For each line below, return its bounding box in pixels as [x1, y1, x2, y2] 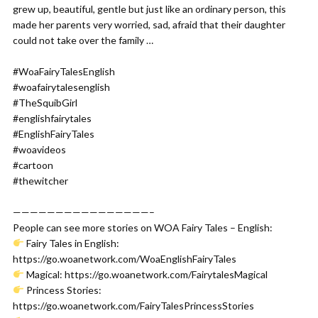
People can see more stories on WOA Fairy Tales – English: [13, 221, 273, 234]
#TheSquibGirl [13, 97, 77, 109]
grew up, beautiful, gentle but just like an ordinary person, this [13, 3, 286, 15]
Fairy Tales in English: [23, 237, 119, 249]
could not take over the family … [13, 34, 153, 46]
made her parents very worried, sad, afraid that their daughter [13, 18, 285, 31]
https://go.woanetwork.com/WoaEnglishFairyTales [13, 253, 236, 265]
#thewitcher [13, 175, 68, 187]
